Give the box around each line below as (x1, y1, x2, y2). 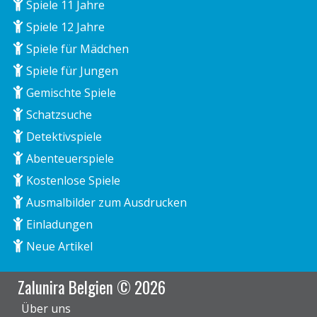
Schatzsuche (23, 106, 92, 122)
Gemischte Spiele (23, 84, 116, 100)
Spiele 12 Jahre (23, 18, 105, 35)
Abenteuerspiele (23, 150, 114, 166)
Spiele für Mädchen (23, 40, 129, 57)
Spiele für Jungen (23, 62, 118, 79)
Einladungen (23, 216, 93, 232)
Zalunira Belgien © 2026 (18, 275, 166, 299)
